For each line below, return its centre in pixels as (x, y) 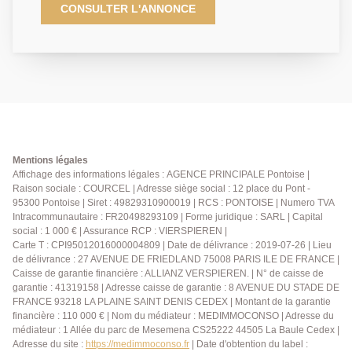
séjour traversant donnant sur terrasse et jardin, (159, 24)
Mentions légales (50, 160)
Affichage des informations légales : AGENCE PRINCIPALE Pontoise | (161, 174)
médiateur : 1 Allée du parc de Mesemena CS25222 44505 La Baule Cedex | (176, 330)
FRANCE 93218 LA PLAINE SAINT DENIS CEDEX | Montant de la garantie (172, 301)
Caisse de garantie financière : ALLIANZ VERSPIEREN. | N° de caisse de (168, 273)
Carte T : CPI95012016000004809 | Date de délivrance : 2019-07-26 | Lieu (172, 245)
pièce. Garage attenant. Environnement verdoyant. (167, 73)
